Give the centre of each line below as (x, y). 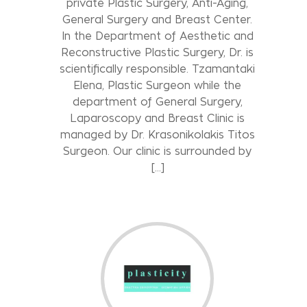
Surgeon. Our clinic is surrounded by (158, 151)
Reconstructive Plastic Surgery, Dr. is (158, 52)
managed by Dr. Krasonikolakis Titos (157, 134)
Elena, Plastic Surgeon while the (158, 85)
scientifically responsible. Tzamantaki (158, 69)
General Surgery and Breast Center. (158, 19)
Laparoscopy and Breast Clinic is (158, 118)
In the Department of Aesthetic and (157, 36)
